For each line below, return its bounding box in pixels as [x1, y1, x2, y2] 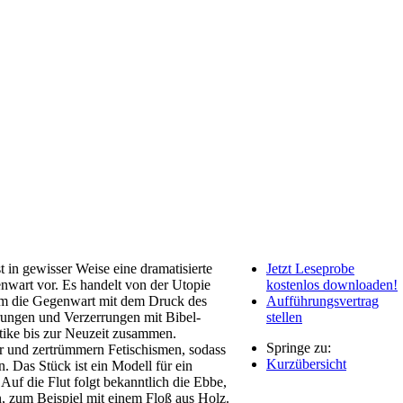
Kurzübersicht [266, 355, 346, 372]
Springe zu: [266, 339, 331, 355]
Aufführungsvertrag [266, 292, 379, 309]
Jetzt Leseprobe [266, 260, 354, 276]
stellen [266, 309, 302, 325]
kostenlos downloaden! [266, 276, 398, 292]
